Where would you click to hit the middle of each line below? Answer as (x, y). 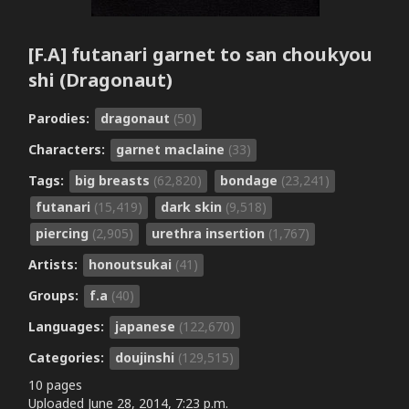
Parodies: (60, 118)
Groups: (55, 295)
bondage (250, 180)
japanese (147, 326)
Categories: (68, 357)
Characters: (68, 149)
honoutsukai (131, 264)
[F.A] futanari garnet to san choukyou (200, 55)
